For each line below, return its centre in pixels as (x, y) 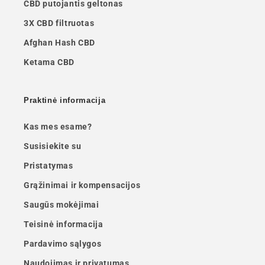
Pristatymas (49, 165)
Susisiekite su (53, 146)
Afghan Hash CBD (59, 42)
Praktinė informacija (65, 100)
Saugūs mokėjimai (62, 204)
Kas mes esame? (58, 126)
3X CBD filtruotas (59, 23)
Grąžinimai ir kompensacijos (82, 185)
